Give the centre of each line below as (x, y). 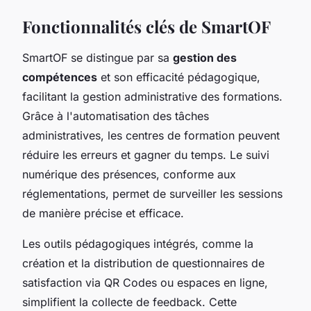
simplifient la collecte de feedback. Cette (129, 302)
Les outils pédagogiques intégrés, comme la (138, 243)
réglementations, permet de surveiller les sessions (152, 193)
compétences (60, 77)
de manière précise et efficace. (103, 213)
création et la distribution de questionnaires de (143, 263)
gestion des (205, 57)
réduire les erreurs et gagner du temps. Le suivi (146, 154)
